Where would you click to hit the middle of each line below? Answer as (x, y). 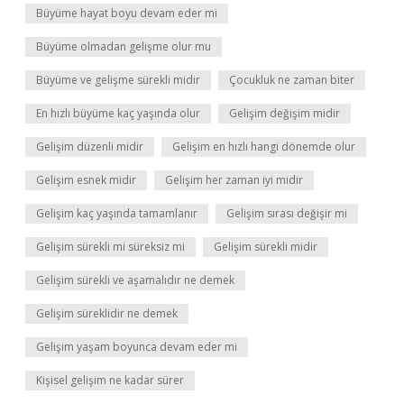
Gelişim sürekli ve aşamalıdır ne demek (135, 280)
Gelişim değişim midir (285, 113)
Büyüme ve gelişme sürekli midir (118, 80)
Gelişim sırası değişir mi (287, 213)
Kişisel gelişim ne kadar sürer (110, 380)
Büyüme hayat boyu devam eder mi (127, 13)
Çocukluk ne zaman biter (292, 80)
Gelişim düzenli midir (90, 147)
